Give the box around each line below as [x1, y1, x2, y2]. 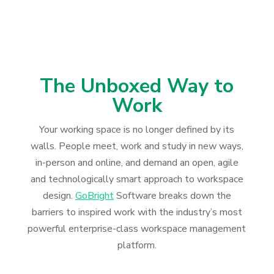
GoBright [75, 189, 114, 202]
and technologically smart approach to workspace [30, 172, 243, 186]
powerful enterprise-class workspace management [28, 222, 246, 235]
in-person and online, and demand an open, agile [35, 156, 239, 169]
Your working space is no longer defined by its [39, 123, 235, 136]
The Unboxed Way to [40, 73, 234, 99]
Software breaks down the [113, 189, 231, 202]
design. [42, 189, 75, 202]
